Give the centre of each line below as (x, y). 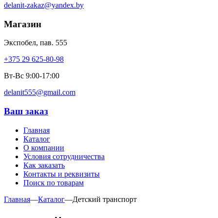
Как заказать (44, 165)
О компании (44, 147)
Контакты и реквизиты (62, 174)
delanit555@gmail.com (40, 92)
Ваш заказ (26, 111)
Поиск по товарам (54, 182)
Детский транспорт (105, 199)
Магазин (23, 24)
